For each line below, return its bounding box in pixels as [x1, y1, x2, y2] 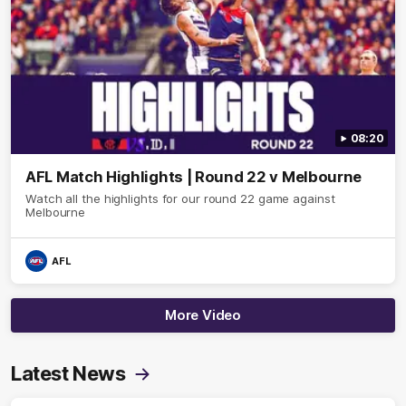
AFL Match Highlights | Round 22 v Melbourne [25, 168, 362, 186]
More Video [165, 306, 241, 324]
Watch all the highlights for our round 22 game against [25, 191, 335, 206]
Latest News [11, 362, 126, 385]
